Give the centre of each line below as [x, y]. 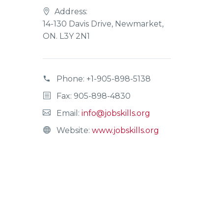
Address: [71, 12]
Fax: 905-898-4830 [94, 96]
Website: [74, 130]
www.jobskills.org [125, 130]
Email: [69, 113]
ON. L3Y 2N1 [66, 36]
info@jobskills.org [116, 113]
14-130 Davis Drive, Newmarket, [103, 24]
